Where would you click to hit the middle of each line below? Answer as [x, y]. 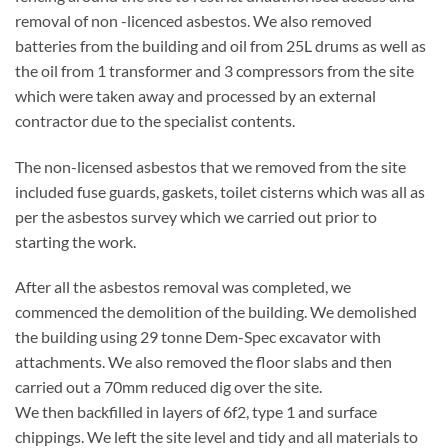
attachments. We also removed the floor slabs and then [203, 362]
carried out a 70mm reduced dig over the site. [168, 387]
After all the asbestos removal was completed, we [183, 287]
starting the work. [75, 241]
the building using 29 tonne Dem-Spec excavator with [198, 337]
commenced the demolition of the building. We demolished [216, 312]
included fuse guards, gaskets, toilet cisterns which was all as [220, 191]
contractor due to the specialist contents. [155, 120]
